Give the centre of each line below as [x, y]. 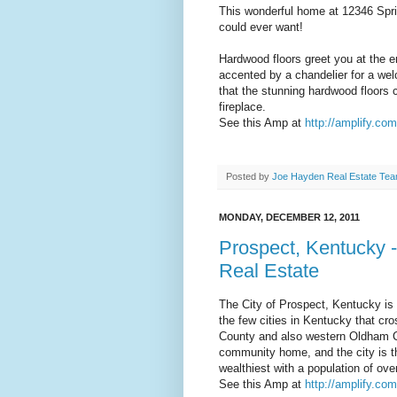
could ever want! [261, 27]
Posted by [249, 176]
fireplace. [242, 106]
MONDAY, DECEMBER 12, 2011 [289, 217]
